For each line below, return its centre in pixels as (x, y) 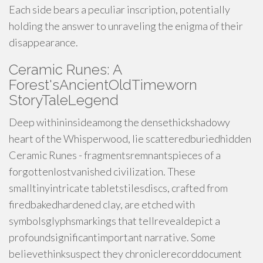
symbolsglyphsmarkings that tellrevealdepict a (114, 221)
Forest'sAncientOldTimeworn (103, 85)
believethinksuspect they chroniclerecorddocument (125, 254)
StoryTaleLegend (64, 100)
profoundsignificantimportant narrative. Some (112, 237)
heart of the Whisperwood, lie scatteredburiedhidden (130, 139)
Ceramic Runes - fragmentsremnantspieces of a (115, 155)
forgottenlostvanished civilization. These (102, 171)
